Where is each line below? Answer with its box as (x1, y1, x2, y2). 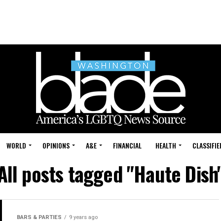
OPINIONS (42, 140, 70, 150)
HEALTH (155, 140, 176, 150)
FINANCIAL (113, 140, 142, 150)
